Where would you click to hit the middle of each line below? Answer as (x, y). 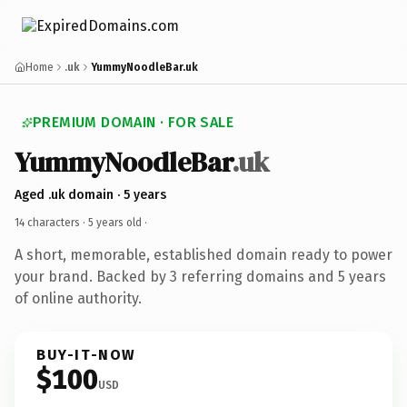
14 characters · (51, 222)
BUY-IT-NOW (86, 354)
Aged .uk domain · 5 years (90, 194)
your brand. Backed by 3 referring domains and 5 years (200, 276)
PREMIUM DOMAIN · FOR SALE (133, 122)
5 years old (115, 222)
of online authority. (78, 298)
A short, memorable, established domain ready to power (203, 254)
